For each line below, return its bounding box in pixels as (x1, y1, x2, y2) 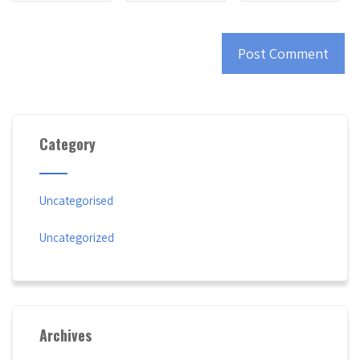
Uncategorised (39, 193, 114, 209)
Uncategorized (39, 230, 115, 246)
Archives (39, 325, 92, 346)
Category (39, 133, 96, 155)
